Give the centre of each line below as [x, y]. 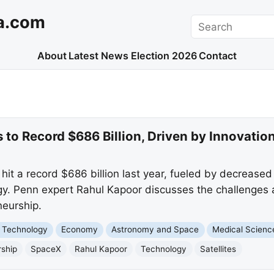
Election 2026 [164, 56]
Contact [218, 56]
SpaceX [46, 249]
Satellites [218, 249]
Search [208, 22]
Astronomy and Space [155, 230]
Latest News [99, 56]
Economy [80, 230]
